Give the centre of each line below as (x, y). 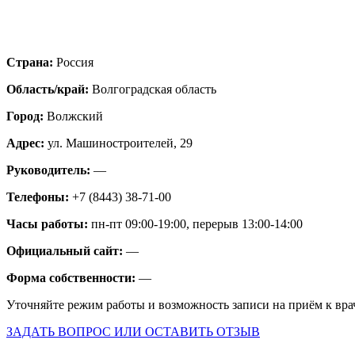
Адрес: (27, 143)
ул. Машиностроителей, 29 (120, 143)
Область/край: (49, 89)
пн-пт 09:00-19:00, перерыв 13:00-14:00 (197, 223)
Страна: (31, 62)
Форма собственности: (73, 277)
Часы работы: (49, 223)
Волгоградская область (154, 89)
